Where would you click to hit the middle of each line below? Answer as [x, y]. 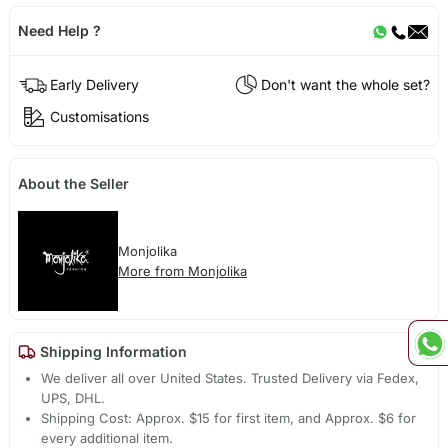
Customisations [99, 116]
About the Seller [73, 184]
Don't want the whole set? [346, 84]
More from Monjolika [182, 271]
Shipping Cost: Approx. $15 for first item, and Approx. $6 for [229, 418]
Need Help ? [59, 30]
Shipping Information [111, 352]
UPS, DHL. [73, 398]
